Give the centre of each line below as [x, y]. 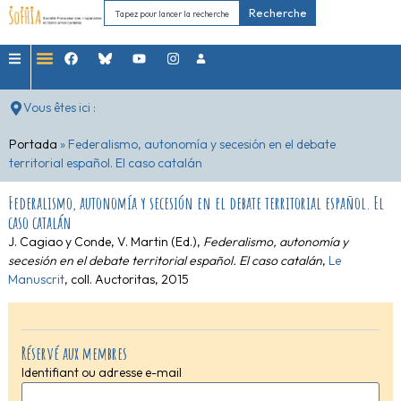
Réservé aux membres [74, 353]
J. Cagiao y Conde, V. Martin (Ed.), [105, 242]
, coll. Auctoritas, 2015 [126, 280]
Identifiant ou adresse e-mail [101, 372]
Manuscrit [36, 280]
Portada [33, 144]
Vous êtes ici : [60, 107]
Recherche [278, 13]
